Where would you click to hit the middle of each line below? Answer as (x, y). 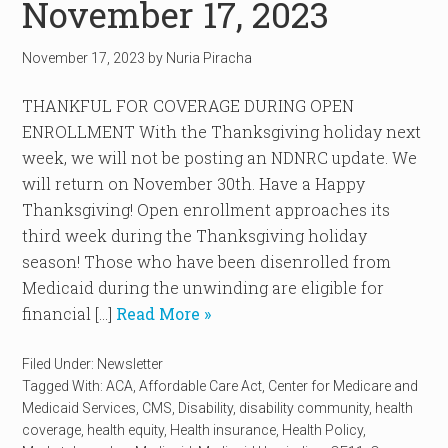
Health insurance (223, 430)
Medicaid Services (79, 408)
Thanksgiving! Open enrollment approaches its (206, 209)
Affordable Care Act (201, 386)
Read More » (162, 313)
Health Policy (323, 430)
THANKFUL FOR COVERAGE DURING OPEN (188, 105)
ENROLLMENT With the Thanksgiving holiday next (222, 131)
